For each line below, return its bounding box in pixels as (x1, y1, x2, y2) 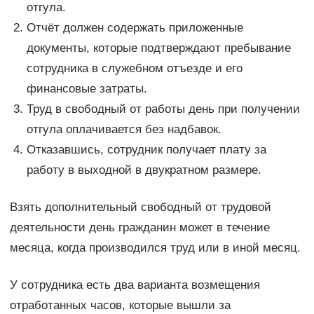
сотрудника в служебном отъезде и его (26, 61, 243, 75)
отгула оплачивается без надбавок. (26, 122, 221, 136)
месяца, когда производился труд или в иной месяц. (9, 240, 301, 254)
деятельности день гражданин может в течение (9, 220, 270, 234)
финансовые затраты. (26, 81, 147, 95)
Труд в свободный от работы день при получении (26, 102, 300, 116)
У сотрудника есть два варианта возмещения (9, 278, 260, 292)
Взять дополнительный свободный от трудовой (9, 200, 271, 214)
